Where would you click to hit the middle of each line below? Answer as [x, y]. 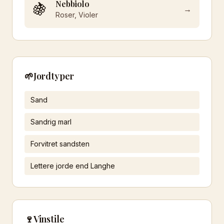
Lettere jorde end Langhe [73, 166]
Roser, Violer [77, 15]
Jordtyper [54, 76]
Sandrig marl [51, 122]
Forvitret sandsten [60, 144]
